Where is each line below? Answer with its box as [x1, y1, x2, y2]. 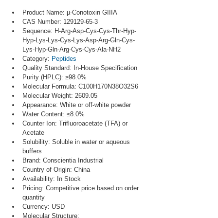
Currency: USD [22, 203, 65, 210]
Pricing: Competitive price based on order [22, 184, 141, 192]
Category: [22, 55, 52, 62]
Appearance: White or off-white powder [22, 101, 131, 109]
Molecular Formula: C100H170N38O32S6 [22, 83, 138, 90]
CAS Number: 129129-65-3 [22, 18, 98, 25]
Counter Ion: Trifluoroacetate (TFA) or [22, 120, 129, 127]
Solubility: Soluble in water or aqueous [22, 138, 132, 145]
